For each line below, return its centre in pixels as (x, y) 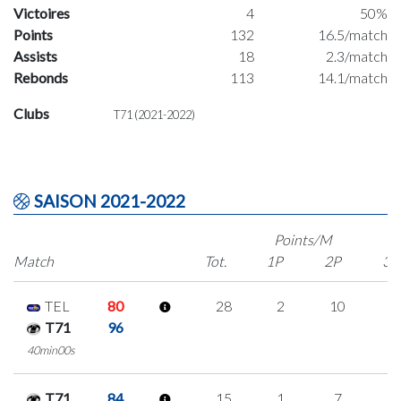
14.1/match (352, 77)
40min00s (51, 350)
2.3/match (356, 55)
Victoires (42, 13)
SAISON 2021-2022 (108, 200)
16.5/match (352, 34)
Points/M (303, 239)
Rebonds (41, 77)
